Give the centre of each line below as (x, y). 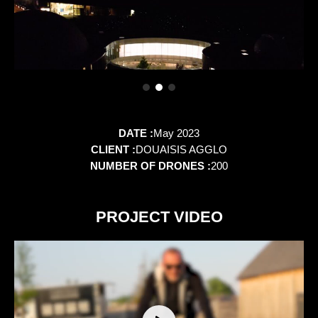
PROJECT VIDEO (159, 217)
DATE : (136, 133)
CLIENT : (113, 150)
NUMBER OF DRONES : (150, 166)
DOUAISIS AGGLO (181, 150)
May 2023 (176, 133)
